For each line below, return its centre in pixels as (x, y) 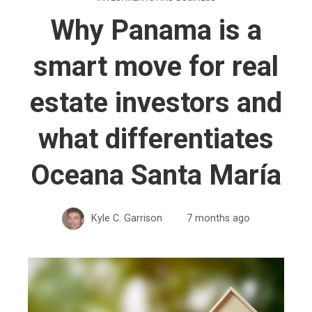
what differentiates (156, 139)
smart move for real (156, 66)
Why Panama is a (156, 30)
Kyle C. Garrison (127, 218)
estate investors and (156, 102)
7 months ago (218, 218)
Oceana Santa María (156, 175)
